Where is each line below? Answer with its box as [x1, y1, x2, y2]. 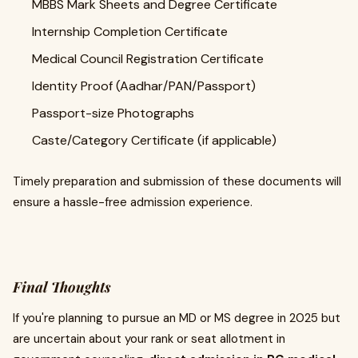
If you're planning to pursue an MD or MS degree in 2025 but [13, 310, 340, 326]
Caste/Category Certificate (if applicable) [32, 132, 276, 149]
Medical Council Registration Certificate [32, 50, 264, 67]
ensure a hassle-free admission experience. [13, 194, 253, 210]
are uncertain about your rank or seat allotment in [13, 331, 285, 347]
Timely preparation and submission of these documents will [13, 173, 341, 189]
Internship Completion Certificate [32, 23, 228, 40]
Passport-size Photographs [32, 105, 194, 121]
